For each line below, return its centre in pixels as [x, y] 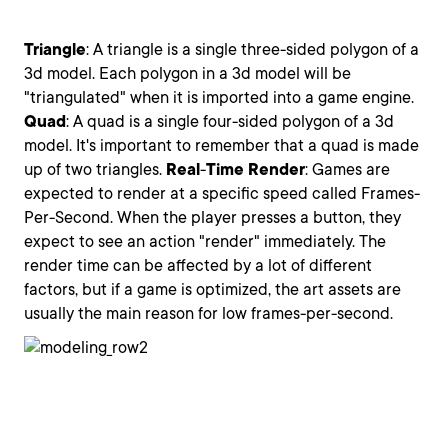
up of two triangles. [95, 169]
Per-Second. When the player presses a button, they [212, 217]
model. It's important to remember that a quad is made [221, 145]
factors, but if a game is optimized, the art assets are [212, 289]
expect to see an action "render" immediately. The [205, 241]
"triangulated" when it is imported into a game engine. [219, 97]
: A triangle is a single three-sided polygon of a [252, 49]
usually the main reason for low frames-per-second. [208, 313]
